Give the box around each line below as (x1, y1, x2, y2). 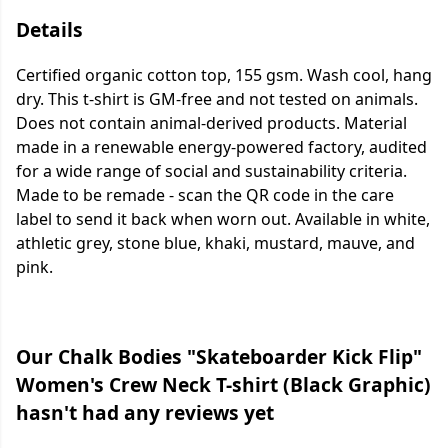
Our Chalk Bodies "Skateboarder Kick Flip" (16, 343, 422, 371)
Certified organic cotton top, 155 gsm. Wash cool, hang (16, 64, 432, 87)
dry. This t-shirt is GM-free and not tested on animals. (16, 88, 418, 111)
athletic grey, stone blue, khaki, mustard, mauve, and (16, 232, 415, 255)
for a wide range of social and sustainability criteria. (16, 160, 407, 183)
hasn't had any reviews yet (16, 399, 274, 427)
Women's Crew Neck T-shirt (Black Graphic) (16, 371, 431, 399)
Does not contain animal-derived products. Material (16, 112, 407, 135)
